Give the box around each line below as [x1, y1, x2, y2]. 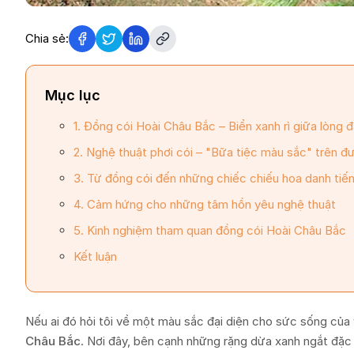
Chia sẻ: [25, 31, 69, 47]
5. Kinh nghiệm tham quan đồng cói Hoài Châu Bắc [73, 222, 346, 238]
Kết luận [73, 248, 117, 264]
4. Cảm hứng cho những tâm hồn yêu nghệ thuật [73, 196, 336, 212]
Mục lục [45, 86, 100, 104]
